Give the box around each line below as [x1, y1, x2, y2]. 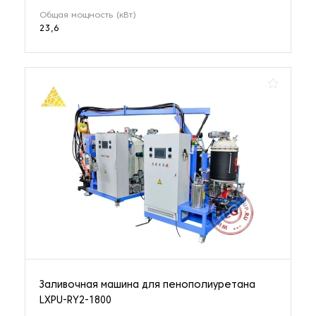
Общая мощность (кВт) [39, 11, 136, 20]
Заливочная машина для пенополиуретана [39, 280, 255, 290]
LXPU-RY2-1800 [39, 296, 111, 305]
